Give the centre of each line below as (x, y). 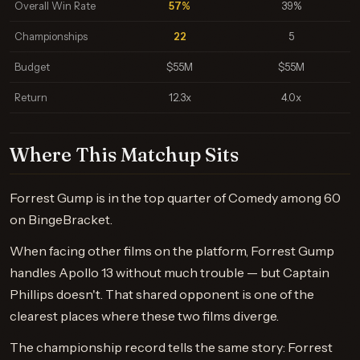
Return (31, 98)
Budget (32, 67)
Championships (51, 37)
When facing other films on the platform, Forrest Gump (172, 251)
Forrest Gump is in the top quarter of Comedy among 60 (175, 198)
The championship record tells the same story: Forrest (171, 347)
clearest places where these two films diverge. (144, 316)
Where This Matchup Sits (124, 155)
